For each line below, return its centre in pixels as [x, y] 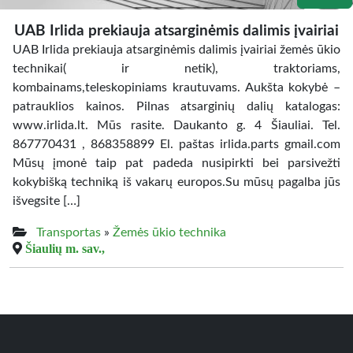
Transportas [69, 232]
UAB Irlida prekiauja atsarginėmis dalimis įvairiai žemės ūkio [176, 50]
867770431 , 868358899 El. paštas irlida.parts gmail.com [176, 144]
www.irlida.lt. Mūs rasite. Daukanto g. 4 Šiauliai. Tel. [176, 125]
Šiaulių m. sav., [65, 248]
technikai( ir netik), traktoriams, [176, 69]
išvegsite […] [46, 201]
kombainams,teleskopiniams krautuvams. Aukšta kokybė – [176, 87]
